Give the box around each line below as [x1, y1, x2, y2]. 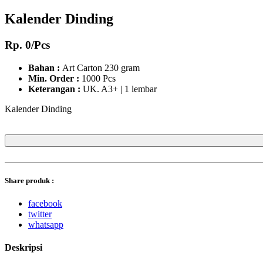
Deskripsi [5, 242, 42, 253]
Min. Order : [28, 73, 82, 83]
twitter [28, 209, 52, 220]
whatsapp [28, 220, 63, 230]
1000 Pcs [82, 73, 116, 83]
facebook [28, 198, 62, 209]
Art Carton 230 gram [62, 62, 140, 73]
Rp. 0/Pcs [5, 39, 50, 52]
